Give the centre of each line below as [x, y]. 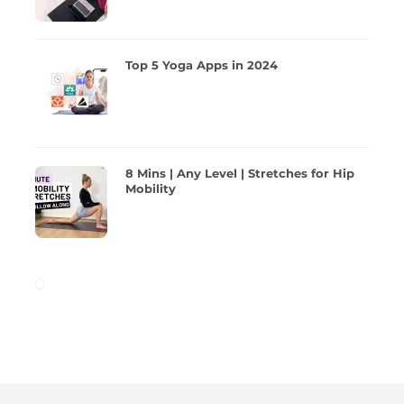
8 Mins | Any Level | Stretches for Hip [240, 174]
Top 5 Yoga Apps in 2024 [202, 65]
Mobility [151, 189]
